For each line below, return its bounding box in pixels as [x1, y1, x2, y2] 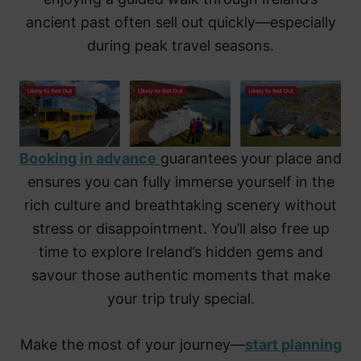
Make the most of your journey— [19, 335, 245, 353]
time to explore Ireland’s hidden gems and [38, 243, 323, 260]
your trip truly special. [106, 289, 255, 307]
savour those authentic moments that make [31, 266, 330, 284]
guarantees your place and [160, 149, 342, 167]
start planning [244, 335, 342, 353]
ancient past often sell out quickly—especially [25, 14, 336, 31]
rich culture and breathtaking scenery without [24, 196, 337, 214]
